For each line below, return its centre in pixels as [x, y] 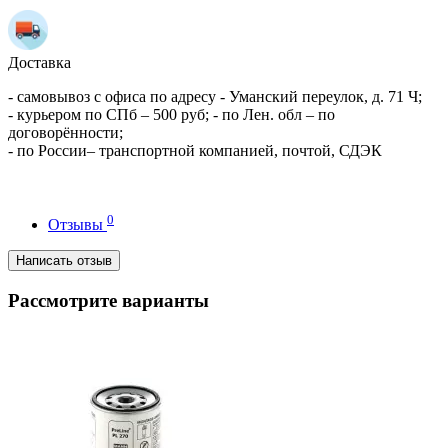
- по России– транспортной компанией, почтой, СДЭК [195, 150]
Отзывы [77, 224]
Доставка [39, 62]
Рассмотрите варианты [108, 300]
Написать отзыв [64, 260]
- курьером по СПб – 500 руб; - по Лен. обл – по [171, 114]
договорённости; [65, 132]
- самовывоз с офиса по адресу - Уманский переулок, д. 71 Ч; [215, 96]
